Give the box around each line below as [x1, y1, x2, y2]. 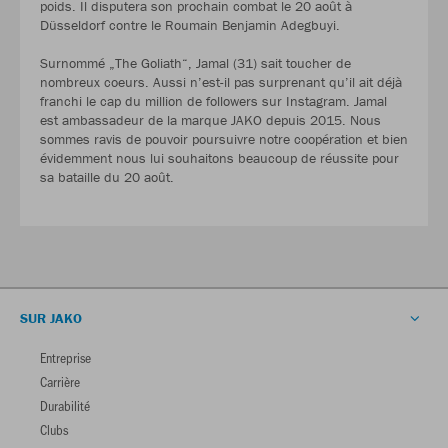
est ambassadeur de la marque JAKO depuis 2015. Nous [40, 110, 381, 129]
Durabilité [40, 395, 90, 415]
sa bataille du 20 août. [40, 167, 174, 186]
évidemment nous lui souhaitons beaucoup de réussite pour [40, 148, 399, 167]
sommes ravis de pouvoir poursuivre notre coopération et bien [40, 129, 408, 148]
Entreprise [40, 347, 91, 367]
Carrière [40, 371, 80, 391]
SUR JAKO [20, 308, 82, 327]
